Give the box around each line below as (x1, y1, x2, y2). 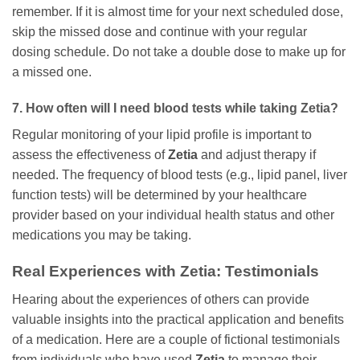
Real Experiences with (12, 263, 180, 280)
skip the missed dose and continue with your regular (12, 24, 307, 39)
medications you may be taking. (12, 228, 191, 243)
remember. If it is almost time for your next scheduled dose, (12, 4, 343, 18)
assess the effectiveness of (12, 148, 168, 162)
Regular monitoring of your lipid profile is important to (12, 128, 312, 142)
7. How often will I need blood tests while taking (12, 101, 301, 116)
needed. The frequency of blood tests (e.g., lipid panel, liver (12, 168, 347, 182)
